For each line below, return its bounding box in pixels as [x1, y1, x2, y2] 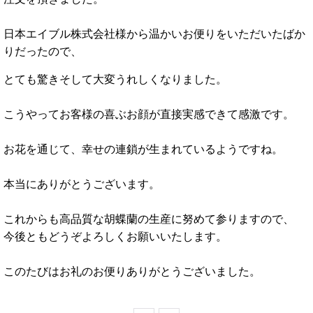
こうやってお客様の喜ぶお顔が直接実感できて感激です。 [3, 108, 294, 120]
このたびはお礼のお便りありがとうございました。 [3, 265, 261, 277]
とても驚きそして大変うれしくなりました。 [3, 73, 227, 85]
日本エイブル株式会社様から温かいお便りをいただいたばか [3, 27, 305, 40]
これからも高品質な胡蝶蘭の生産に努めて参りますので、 [3, 212, 294, 225]
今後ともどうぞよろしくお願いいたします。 [3, 230, 227, 242]
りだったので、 [3, 45, 82, 57]
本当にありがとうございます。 [3, 177, 160, 190]
